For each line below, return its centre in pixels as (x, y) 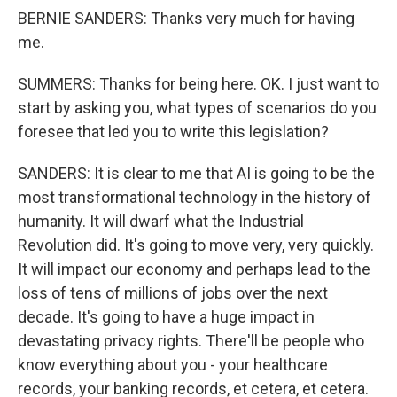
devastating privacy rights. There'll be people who (191, 341)
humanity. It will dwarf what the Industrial (161, 221)
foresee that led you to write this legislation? (173, 132)
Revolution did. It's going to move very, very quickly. (196, 245)
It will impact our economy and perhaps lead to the (194, 269)
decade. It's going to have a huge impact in (166, 317)
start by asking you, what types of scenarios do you (197, 108)
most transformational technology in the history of (195, 197)
